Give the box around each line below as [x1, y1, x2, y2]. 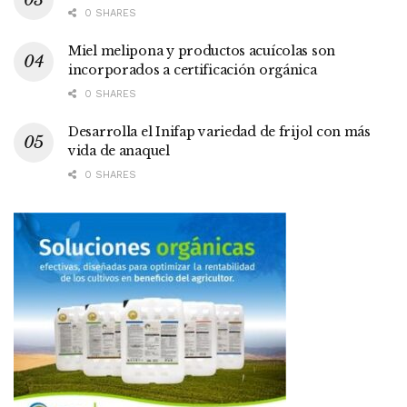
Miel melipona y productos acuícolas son [68, 42, 336, 59]
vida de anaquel [68, 142, 170, 159]
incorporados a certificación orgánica [68, 61, 317, 78]
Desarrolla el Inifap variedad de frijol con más [68, 123, 371, 140]
